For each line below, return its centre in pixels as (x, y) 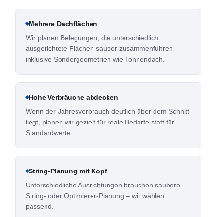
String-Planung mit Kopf (68, 171)
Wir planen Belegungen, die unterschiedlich (92, 38)
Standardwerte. (49, 133)
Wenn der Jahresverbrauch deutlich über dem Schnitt (108, 111)
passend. (40, 206)
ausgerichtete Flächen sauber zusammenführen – (102, 48)
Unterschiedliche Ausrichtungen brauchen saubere (103, 185)
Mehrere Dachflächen (63, 24)
